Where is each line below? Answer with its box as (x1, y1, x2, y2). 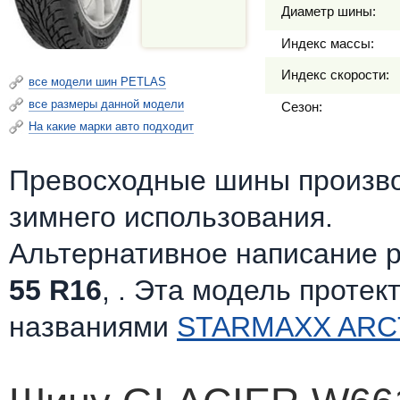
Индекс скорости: (281, 67, 389, 82)
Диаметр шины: (281, 4, 376, 19)
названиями (9, 311, 177, 343)
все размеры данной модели (29, 97, 184, 111)
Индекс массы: (281, 36, 374, 51)
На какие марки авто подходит (29, 120, 194, 133)
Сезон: (281, 99, 322, 114)
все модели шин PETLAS (29, 75, 166, 88)
